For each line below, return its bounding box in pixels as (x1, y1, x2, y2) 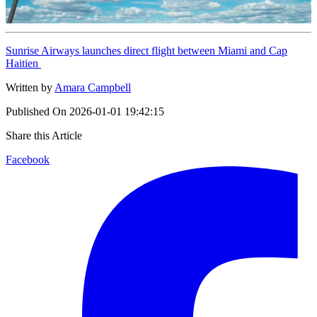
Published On (6, 105, 67, 117)
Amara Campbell (54, 81, 131, 93)
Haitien (6, 57, 41, 69)
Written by (6, 81, 52, 93)
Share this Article (6, 129, 82, 142)
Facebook (6, 153, 50, 166)
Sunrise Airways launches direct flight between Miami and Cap (6, 44, 287, 57)
